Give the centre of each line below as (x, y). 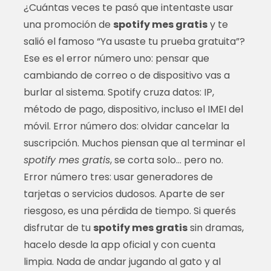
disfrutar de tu (58, 227)
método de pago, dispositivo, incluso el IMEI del (133, 109)
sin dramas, (215, 227)
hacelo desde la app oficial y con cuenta (119, 244)
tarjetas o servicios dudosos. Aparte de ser (124, 194)
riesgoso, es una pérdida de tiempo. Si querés (129, 211)
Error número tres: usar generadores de (118, 177)
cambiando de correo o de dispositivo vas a (126, 75)
